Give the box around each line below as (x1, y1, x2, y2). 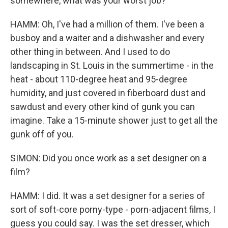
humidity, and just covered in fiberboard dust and (10, 88, 206, 98)
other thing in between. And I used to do (10, 46, 170, 57)
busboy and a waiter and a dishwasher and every (10, 33, 205, 43)
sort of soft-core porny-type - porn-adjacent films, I (10, 204, 215, 215)
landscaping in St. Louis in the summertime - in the (10, 60, 214, 71)
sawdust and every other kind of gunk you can (10, 101, 195, 112)
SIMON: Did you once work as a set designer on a (10, 153, 207, 163)
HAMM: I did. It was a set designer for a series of (10, 190, 205, 201)
